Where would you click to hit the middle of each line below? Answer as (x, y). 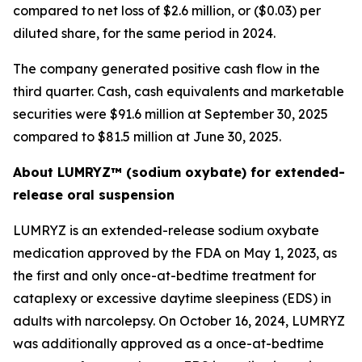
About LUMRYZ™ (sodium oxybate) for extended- (179, 172)
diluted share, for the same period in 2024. (144, 33)
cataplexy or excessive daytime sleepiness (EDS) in (172, 298)
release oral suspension (94, 195)
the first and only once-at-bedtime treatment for (164, 276)
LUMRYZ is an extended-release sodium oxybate (166, 230)
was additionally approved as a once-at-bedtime (168, 343)
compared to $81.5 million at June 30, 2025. (147, 137)
